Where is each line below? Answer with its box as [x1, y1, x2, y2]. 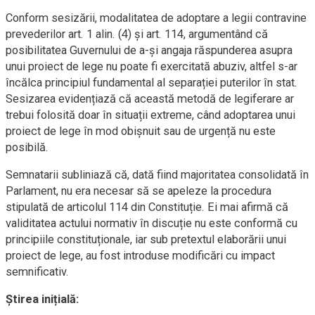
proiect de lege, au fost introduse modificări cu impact [6, 248, 275, 262]
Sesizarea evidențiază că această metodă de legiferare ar [6, 91, 294, 105]
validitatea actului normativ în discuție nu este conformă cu [6, 216, 297, 230]
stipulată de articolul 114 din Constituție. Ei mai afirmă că [6, 200, 288, 214]
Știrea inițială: [6, 292, 79, 306]
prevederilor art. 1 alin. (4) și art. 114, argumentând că [6, 27, 268, 41]
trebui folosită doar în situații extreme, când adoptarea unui [6, 108, 295, 122]
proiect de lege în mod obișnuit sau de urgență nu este [6, 124, 276, 138]
